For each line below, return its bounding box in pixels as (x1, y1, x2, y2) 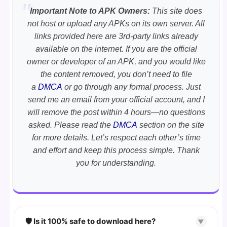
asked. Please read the (28, 120, 113, 129)
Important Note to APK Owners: (30, 6, 150, 15)
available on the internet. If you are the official (35, 44, 197, 53)
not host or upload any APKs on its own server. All (27, 19, 205, 28)
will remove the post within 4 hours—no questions (27, 107, 205, 117)
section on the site (139, 120, 204, 129)
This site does (150, 6, 202, 15)
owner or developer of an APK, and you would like (26, 57, 206, 66)
